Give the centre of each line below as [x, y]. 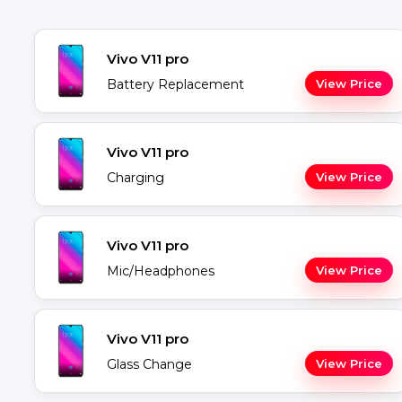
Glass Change [149, 364]
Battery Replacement [175, 84]
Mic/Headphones [161, 271]
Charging [135, 178]
